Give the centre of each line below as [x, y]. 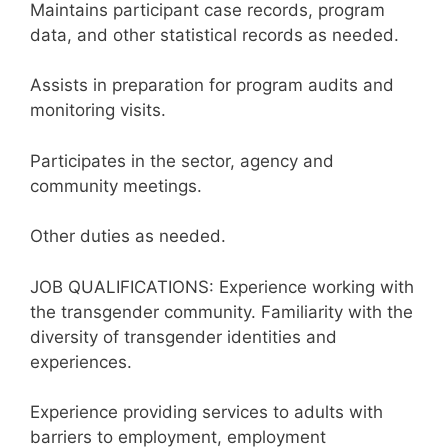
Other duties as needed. [128, 236]
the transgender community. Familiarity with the [221, 311]
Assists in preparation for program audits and [212, 85]
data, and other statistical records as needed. [214, 34]
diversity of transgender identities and [183, 336]
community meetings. [116, 185]
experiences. [81, 361]
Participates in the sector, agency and [182, 160]
